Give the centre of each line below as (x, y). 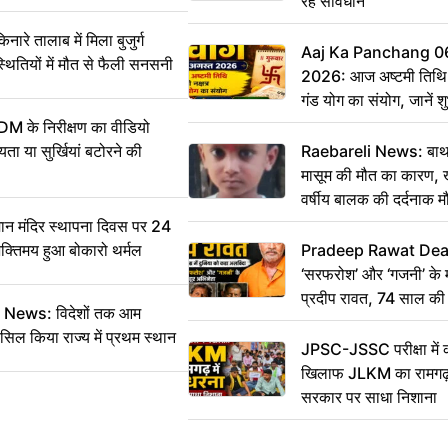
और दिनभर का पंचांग (358, 124)
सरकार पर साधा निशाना (368, 397)
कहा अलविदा (337, 322)
